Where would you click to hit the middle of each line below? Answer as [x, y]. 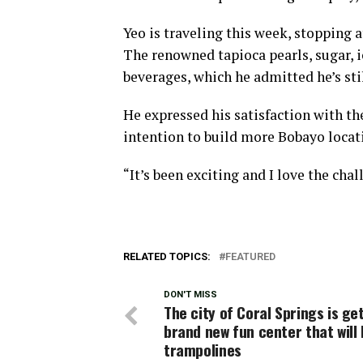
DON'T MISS [190, 295]
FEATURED [250, 256]
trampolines [203, 350]
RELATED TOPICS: [167, 256]
